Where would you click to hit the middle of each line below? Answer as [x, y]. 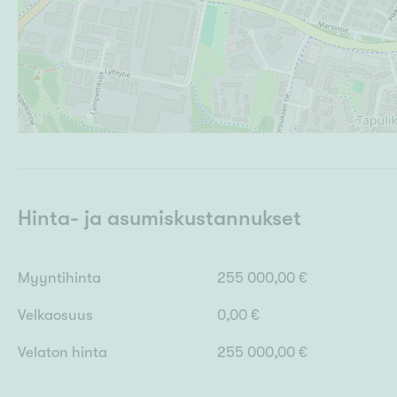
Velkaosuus [55, 315]
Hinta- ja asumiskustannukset [160, 218]
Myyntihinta [59, 278]
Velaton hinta [62, 353]
